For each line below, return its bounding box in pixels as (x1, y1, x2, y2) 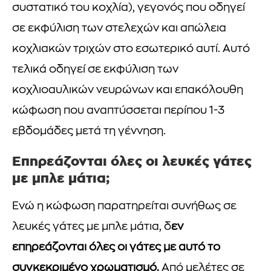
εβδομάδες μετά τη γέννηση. (12, 125, 166, 137)
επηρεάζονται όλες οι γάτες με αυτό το (12, 241, 220, 253)
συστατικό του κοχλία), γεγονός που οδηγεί (12, 2, 245, 14)
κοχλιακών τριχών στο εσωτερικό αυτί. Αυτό (12, 43, 250, 55)
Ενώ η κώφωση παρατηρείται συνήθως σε (12, 200, 237, 212)
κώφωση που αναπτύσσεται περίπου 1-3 (12, 105, 224, 117)
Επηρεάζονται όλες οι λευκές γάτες (12, 152, 252, 169)
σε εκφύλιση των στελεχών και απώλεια (12, 22, 226, 34)
